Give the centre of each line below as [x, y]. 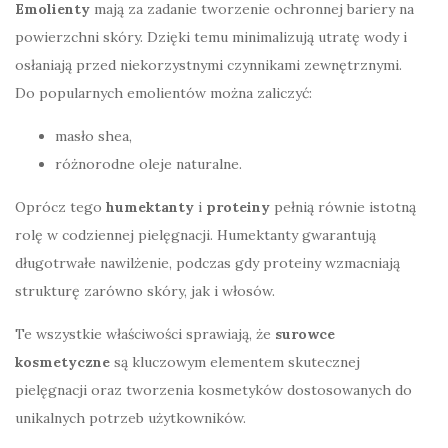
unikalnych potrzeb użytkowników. [130, 417]
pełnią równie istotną [343, 206]
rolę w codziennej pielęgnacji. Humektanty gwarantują [195, 234]
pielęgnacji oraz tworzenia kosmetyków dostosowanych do [213, 389]
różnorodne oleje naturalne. [148, 163]
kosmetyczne [62, 361]
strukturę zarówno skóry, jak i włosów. [145, 290]
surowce [305, 333]
